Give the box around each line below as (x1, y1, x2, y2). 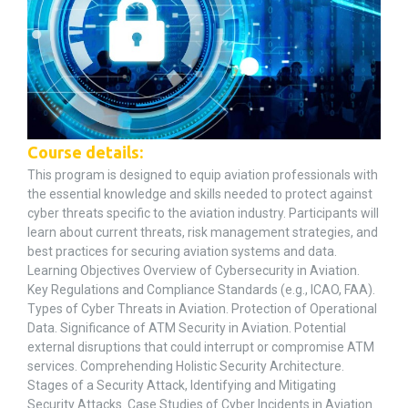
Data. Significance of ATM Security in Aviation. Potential (27, 321, 346, 336)
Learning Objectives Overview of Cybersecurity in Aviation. (27, 263, 360, 279)
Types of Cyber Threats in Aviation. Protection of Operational (27, 301, 377, 317)
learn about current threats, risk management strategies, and (27, 225, 378, 240)
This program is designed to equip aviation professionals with (27, 168, 378, 183)
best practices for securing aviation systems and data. (27, 244, 337, 260)
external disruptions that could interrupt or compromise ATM (27, 340, 374, 355)
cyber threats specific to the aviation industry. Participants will (27, 206, 379, 221)
